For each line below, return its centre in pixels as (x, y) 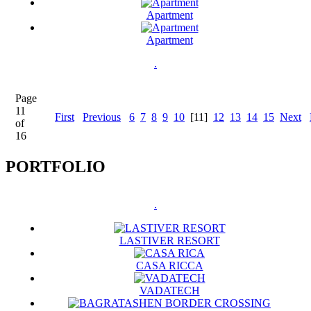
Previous (102, 117)
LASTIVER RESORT (169, 240)
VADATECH (169, 290)
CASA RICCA (169, 265)
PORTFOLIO (56, 166)
